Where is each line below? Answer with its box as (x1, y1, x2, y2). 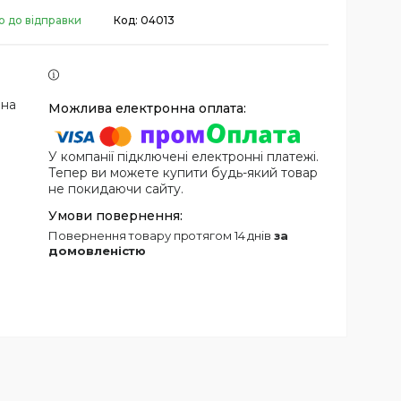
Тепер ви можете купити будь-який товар (48, 165, 319, 182)
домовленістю (48, 243, 147, 259)
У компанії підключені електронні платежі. (48, 149, 320, 166)
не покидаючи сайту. (48, 181, 184, 198)
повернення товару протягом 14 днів (58, 228, 274, 243)
